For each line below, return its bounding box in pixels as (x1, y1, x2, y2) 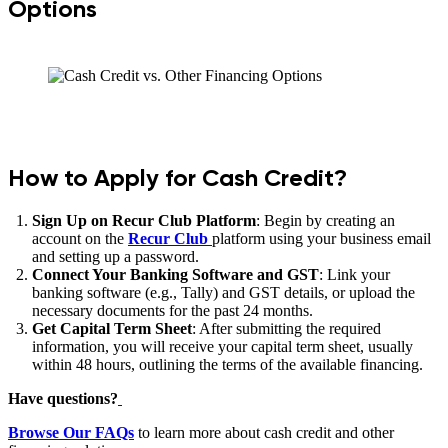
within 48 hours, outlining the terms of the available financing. (32, 355, 423, 373)
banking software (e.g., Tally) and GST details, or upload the (32, 283, 415, 301)
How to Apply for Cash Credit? (8, 162, 347, 192)
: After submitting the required (192, 319, 381, 337)
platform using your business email (212, 229, 431, 247)
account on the (32, 229, 128, 247)
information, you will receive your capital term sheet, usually (32, 337, 413, 355)
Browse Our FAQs (8, 423, 134, 441)
